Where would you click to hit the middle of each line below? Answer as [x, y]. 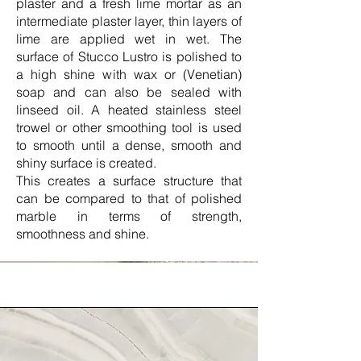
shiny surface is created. [86, 163]
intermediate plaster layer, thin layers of [129, 21]
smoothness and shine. [83, 234]
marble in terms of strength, [129, 216]
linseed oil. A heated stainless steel [129, 110]
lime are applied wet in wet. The [129, 39]
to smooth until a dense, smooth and [129, 145]
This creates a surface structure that [129, 180]
